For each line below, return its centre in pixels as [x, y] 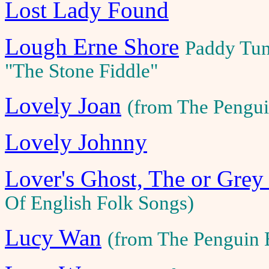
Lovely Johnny [76, 142]
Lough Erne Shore [92, 47]
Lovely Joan [63, 105]
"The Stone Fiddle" [81, 71]
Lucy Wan [53, 237]
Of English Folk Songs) [99, 203]
